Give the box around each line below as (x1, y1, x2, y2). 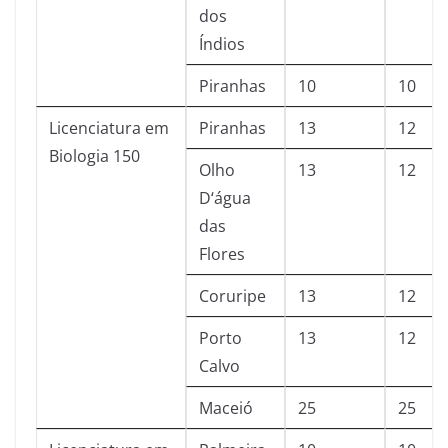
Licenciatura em (49, 117, 169, 139)
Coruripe (199, 285, 266, 307)
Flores (199, 243, 245, 265)
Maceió (199, 397, 253, 419)
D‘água (199, 187, 251, 209)
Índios (199, 33, 245, 55)
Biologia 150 (49, 145, 140, 167)
